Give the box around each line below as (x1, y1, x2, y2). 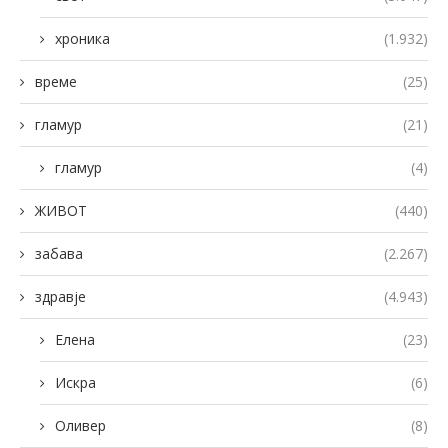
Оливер (55, 415, 106, 435)
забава (35, 243, 83, 263)
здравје (35, 286, 86, 306)
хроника (55, 28, 110, 48)
